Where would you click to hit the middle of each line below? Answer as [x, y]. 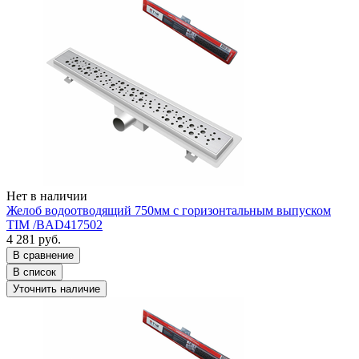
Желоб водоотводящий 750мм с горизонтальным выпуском [169, 210]
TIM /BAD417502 [54, 224]
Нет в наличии [47, 196]
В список [34, 272]
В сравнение [43, 255]
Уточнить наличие [56, 288]
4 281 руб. [34, 239]
